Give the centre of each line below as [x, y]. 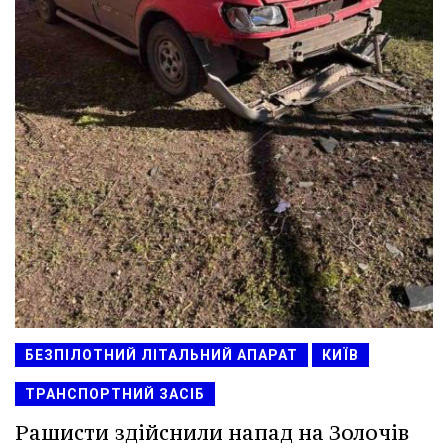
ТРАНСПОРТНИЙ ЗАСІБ [115, 393]
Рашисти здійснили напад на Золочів [212, 432]
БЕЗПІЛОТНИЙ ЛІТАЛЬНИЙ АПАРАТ [161, 354]
